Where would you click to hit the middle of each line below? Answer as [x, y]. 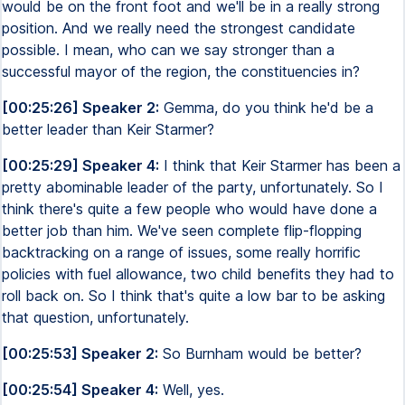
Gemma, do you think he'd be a [266, 108]
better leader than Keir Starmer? [108, 129]
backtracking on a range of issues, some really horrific [181, 252]
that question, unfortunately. [95, 317]
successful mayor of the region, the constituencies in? [181, 71]
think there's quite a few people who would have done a [189, 209]
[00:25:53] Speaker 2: [80, 353]
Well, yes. [191, 390]
